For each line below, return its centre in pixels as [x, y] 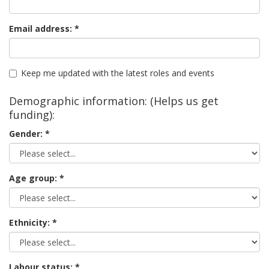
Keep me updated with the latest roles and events [118, 73]
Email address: [42, 29]
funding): [32, 115]
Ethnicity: [31, 222]
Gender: [27, 134]
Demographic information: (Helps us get [114, 101]
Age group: [34, 178]
